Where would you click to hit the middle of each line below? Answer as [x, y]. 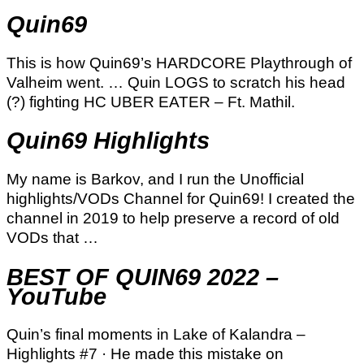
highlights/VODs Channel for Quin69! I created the [181, 199]
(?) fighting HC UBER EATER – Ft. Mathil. [151, 102]
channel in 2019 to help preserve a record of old [173, 219]
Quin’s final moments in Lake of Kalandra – [156, 335]
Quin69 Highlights [108, 141]
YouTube [56, 296]
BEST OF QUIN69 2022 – [143, 277]
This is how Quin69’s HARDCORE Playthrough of [179, 63]
